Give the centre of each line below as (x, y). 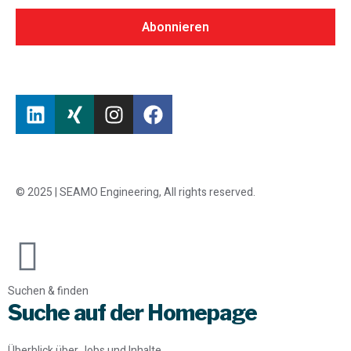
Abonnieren (175, 27)
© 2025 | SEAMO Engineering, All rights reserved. (136, 193)
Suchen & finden (48, 291)
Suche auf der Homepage (132, 313)
